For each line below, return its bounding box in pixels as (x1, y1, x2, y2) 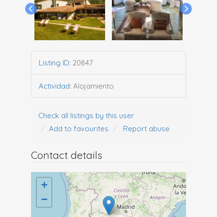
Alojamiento (73, 81, 114, 91)
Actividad (39, 81, 70, 91)
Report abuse (123, 124, 170, 133)
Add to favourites (49, 124, 108, 133)
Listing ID (39, 58, 69, 67)
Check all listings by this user (38, 111, 134, 120)
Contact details (31, 149, 102, 161)
